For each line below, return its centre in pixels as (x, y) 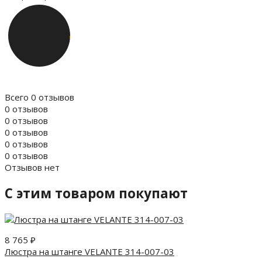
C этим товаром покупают (96, 194)
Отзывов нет (32, 168)
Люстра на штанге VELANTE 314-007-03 (89, 251)
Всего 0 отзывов (39, 97)
